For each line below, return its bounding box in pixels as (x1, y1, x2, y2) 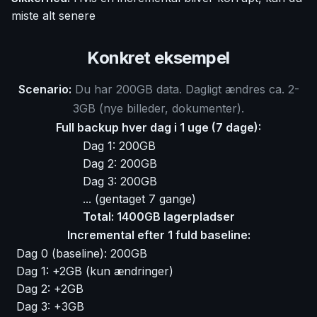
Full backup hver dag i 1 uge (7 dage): (56, 120, 261, 134)
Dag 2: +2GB (16, 282, 83, 296)
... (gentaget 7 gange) (82, 192, 196, 206)
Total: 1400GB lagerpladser (82, 209, 235, 224)
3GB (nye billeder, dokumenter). (73, 101, 244, 115)
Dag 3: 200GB (82, 174, 157, 188)
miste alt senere (11, 8, 96, 23)
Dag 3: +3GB (16, 299, 84, 313)
